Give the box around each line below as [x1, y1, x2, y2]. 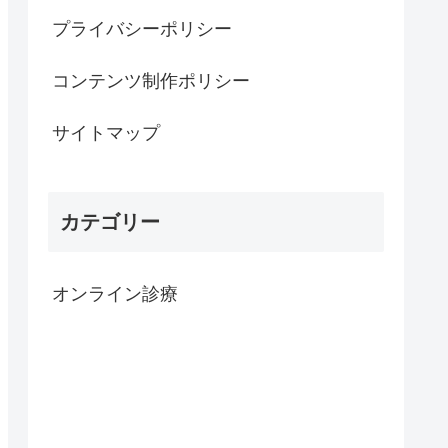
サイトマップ [52, 123, 160, 144]
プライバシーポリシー [52, 19, 232, 40]
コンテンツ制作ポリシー [52, 71, 250, 92]
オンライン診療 [52, 283, 178, 304]
